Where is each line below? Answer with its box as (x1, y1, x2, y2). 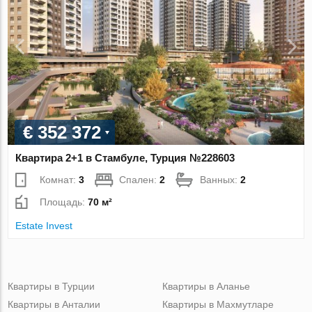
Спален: (119, 173, 160, 185)
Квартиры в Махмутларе (162, 298, 274, 310)
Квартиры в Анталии (8, 298, 101, 310)
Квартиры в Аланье (162, 280, 250, 292)
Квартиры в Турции (8, 280, 95, 292)
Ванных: (200, 173, 241, 185)
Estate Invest (15, 219, 73, 231)
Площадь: (40, 196, 88, 208)
